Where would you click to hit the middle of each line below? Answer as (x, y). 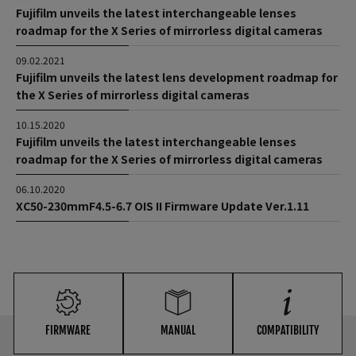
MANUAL (178, 331)
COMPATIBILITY (288, 331)
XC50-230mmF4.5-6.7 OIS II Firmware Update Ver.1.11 (163, 205)
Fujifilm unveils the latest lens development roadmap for (177, 77)
